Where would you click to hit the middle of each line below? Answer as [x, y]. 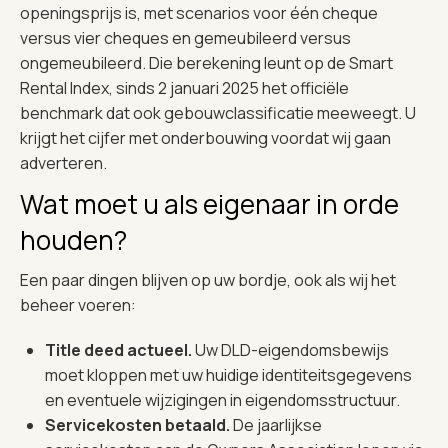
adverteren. [63, 162]
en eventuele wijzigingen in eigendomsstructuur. [222, 399]
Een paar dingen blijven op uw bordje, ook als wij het [208, 279]
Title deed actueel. [120, 349]
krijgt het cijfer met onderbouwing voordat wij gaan [205, 137]
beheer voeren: [78, 304]
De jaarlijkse [277, 424]
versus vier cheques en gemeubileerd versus [185, 37]
